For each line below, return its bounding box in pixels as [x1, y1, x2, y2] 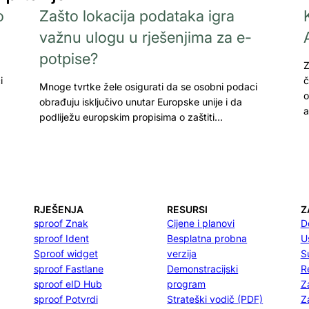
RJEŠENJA [33, 203, 83, 215]
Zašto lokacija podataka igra [39, 6, 235, 25]
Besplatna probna [167, 232, 248, 244]
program [167, 278, 206, 290]
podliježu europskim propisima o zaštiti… [39, 110, 223, 123]
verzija [167, 248, 197, 259]
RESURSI [167, 203, 208, 215]
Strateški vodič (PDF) [167, 293, 263, 305]
